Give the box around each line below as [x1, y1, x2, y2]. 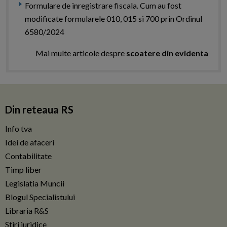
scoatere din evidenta [126, 48, 208, 58]
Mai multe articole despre [35, 48, 126, 58]
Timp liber [5, 165, 42, 175]
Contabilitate [5, 151, 52, 161]
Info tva [5, 124, 32, 134]
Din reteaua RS [5, 103, 73, 116]
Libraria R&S [5, 206, 49, 216]
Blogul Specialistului [5, 192, 75, 202]
